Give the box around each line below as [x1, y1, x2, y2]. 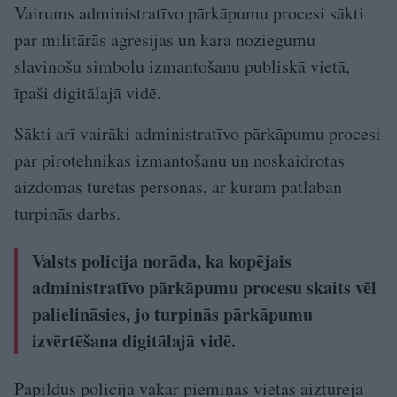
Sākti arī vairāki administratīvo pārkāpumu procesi [14, 121, 381, 145]
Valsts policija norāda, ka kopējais [32, 247, 292, 274]
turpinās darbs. [14, 200, 121, 225]
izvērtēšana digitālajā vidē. [32, 327, 236, 354]
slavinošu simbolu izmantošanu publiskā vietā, [14, 53, 350, 78]
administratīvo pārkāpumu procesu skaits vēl [32, 274, 377, 300]
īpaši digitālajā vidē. [14, 80, 161, 105]
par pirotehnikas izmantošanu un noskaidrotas [14, 147, 345, 172]
